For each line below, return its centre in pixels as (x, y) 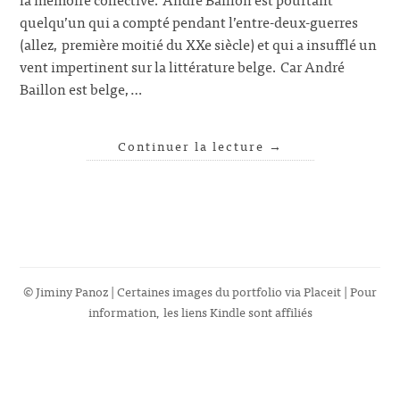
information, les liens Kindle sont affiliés (200, 312)
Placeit (322, 291)
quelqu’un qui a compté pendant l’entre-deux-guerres (189, 22)
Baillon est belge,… (81, 89)
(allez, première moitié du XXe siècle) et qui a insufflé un (199, 44)
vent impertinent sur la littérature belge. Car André (183, 67)
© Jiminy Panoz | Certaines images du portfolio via (163, 291)
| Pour (359, 291)
